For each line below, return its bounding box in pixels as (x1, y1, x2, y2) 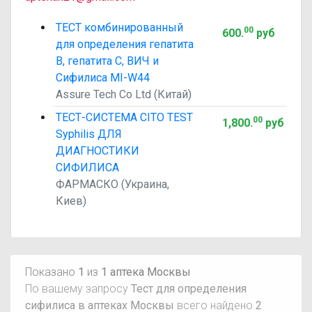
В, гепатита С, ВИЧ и (56, 54, 159, 68)
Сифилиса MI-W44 (56, 71, 150, 84)
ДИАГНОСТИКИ (56, 144, 139, 157)
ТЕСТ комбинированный (56, 21, 183, 34)
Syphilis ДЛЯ (56, 127, 122, 141)
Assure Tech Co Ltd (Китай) (56, 88, 192, 101)
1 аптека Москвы (101, 265, 191, 279)
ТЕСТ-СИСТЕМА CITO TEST (56, 111, 193, 124)
